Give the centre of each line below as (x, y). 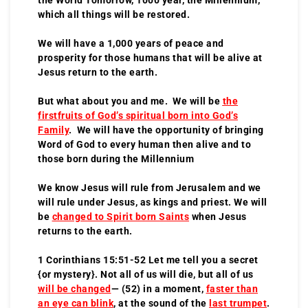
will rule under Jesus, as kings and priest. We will (153, 202)
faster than (232, 288)
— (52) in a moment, (158, 288)
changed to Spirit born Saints (120, 216)
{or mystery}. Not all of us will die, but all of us (146, 274)
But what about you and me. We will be (130, 101)
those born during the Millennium (116, 158)
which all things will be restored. (115, 14)
